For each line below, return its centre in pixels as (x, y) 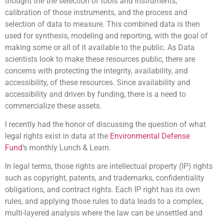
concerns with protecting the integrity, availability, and (96, 71)
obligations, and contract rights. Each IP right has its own (102, 190)
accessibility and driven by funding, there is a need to (95, 94)
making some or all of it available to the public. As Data (100, 47)
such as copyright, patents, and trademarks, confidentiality (105, 178)
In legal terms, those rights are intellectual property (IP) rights (109, 166)
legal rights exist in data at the (57, 136)
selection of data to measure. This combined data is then (102, 24)
